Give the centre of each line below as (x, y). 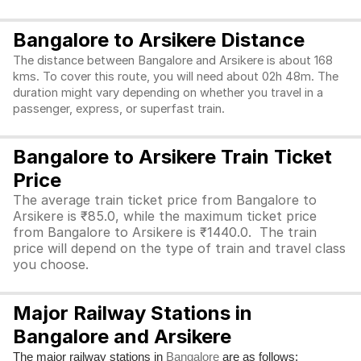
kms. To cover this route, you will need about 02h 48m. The (176, 77)
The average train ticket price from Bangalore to (165, 200)
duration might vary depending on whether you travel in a (168, 93)
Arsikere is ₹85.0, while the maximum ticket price (165, 216)
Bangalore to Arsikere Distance (159, 40)
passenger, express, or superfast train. (120, 109)
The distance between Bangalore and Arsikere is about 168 (173, 60)
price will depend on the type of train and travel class (179, 248)
